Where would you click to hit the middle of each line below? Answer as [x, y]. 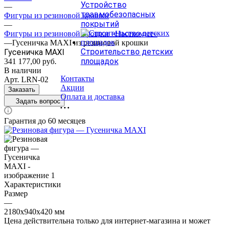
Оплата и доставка [92, 96]
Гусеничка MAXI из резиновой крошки [80, 42]
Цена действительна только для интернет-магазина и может [107, 220]
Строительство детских [127, 51]
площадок [99, 61]
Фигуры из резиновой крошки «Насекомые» [81, 33]
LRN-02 [35, 79]
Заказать [22, 89]
